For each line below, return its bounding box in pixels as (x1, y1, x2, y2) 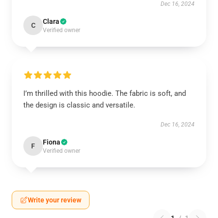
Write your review (28, 196, 81, 204)
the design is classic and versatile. (23, 101, 135, 109)
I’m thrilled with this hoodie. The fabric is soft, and (23, 89, 186, 98)
